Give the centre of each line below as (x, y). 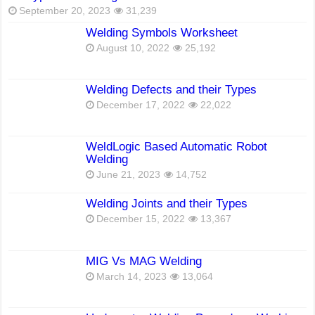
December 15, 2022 (141, 219)
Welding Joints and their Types (167, 204)
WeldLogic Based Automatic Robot (177, 147)
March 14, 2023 (132, 276)
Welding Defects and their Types (172, 90)
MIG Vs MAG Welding (144, 261)
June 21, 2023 (129, 175)
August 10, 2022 (133, 48)
